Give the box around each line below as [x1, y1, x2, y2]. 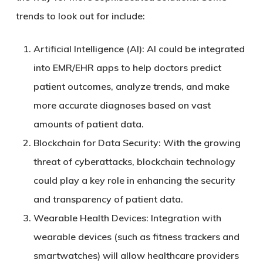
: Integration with [146, 212, 221, 224]
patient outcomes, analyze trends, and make [33, 80, 230, 92]
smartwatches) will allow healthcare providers [33, 249, 239, 261]
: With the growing [158, 137, 241, 149]
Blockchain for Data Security [33, 137, 159, 149]
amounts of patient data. [33, 118, 144, 130]
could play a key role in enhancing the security [33, 174, 235, 186]
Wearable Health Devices [33, 212, 146, 224]
